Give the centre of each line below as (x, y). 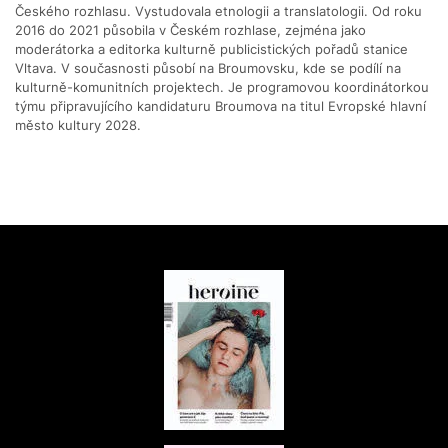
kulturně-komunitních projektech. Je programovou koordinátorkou (222, 87)
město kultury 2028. (78, 125)
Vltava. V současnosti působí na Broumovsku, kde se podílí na (208, 68)
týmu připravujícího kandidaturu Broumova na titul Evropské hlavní (220, 106)
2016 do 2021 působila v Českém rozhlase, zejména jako (190, 30)
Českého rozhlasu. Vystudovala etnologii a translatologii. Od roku (218, 11)
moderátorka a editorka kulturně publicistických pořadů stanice (211, 49)
